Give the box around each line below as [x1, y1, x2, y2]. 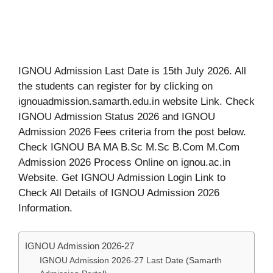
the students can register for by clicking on [18, 80, 213, 93]
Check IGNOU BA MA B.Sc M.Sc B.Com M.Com [18, 141, 239, 154]
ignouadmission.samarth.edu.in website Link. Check [18, 96, 255, 108]
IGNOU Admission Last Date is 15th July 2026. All [18, 65, 246, 77]
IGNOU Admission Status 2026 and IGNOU [18, 111, 215, 123]
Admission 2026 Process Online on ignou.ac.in [18, 157, 230, 169]
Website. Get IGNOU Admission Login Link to [18, 172, 225, 184]
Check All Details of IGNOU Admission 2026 [18, 187, 219, 199]
